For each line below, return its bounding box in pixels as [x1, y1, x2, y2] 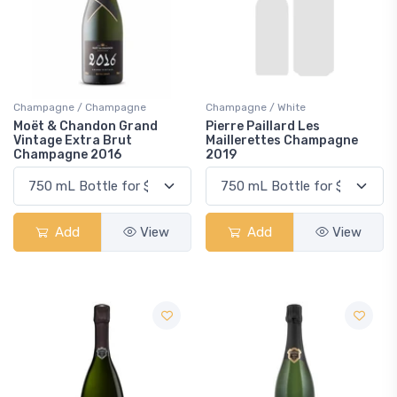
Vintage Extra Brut [13, 133, 132, 148]
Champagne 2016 [13, 147, 121, 162]
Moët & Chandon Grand [13, 119, 158, 134]
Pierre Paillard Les [206, 119, 320, 134]
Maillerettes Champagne [206, 133, 358, 148]
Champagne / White [206, 101, 306, 113]
